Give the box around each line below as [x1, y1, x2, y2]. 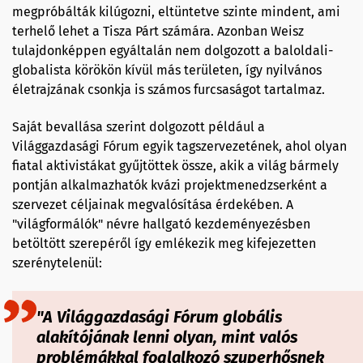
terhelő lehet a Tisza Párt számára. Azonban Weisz [12, 23, 304, 39]
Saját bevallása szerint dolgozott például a [12, 118, 265, 135]
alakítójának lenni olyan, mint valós [36, 327, 297, 347]
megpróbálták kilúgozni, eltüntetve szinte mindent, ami [12, 3, 340, 19]
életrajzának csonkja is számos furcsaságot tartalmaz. [12, 81, 325, 97]
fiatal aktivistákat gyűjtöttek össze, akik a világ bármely [12, 157, 339, 173]
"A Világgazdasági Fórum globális [36, 306, 282, 327]
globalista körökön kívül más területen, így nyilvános [12, 62, 322, 78]
